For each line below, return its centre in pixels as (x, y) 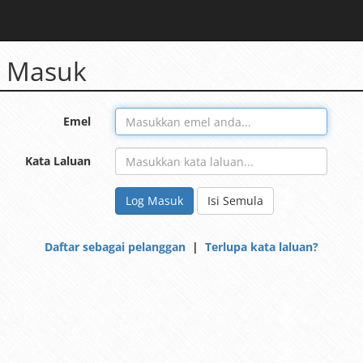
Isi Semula (235, 201)
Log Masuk (154, 201)
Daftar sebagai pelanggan (115, 247)
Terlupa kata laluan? (262, 247)
